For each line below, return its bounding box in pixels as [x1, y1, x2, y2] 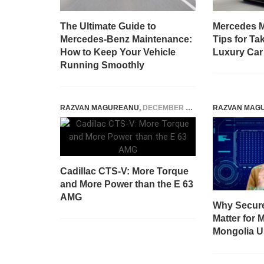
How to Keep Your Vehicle [60, 47, 176, 57]
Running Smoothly [60, 60, 144, 70]
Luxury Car [213, 47, 263, 57]
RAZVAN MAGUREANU [60, 104, 139, 112]
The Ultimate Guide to [60, 21, 156, 31]
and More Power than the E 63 [60, 179, 193, 189]
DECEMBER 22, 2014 [143, 104, 186, 112]
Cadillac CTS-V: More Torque [60, 166, 189, 176]
